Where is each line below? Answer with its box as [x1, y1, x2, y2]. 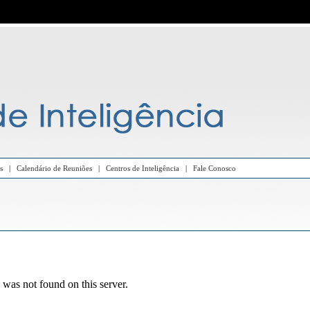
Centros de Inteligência [105, 164, 179, 172]
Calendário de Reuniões [16, 164, 92, 172]
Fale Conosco [192, 164, 236, 172]
